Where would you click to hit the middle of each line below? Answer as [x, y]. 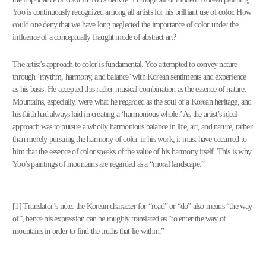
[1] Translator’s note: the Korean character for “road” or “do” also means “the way [132, 206]
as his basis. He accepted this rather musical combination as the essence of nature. [129, 89]
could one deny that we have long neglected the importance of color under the [126, 25]
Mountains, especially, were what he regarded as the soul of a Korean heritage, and [132, 102]
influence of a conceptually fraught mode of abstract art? [94, 37]
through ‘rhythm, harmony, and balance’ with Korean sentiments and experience [129, 77]
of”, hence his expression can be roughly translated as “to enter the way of [119, 219]
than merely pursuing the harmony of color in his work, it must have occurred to [130, 139]
